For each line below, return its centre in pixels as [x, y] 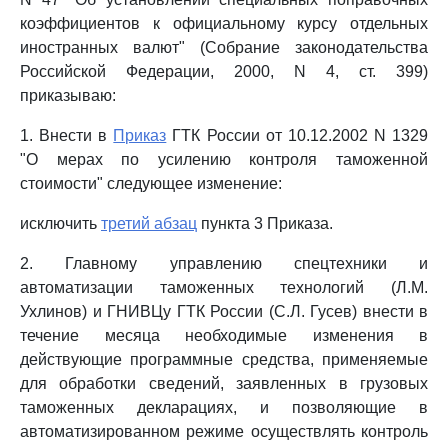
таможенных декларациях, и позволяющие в [224, 407]
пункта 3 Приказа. [265, 223]
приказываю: [68, 95]
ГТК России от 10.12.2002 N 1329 [297, 135]
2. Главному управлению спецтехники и [224, 263]
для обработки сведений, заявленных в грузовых [224, 383]
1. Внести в [67, 135]
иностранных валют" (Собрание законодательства [224, 47]
